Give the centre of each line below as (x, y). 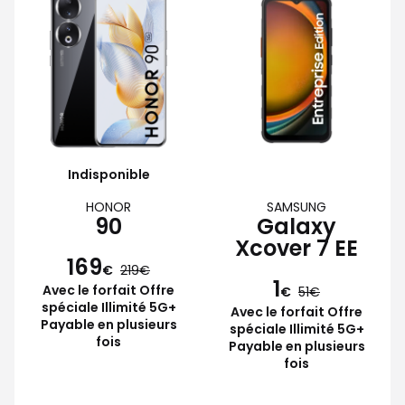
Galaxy (297, 226)
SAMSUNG (297, 207)
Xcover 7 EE (297, 248)
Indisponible (108, 174)
